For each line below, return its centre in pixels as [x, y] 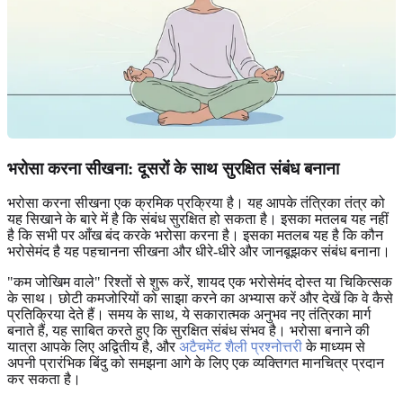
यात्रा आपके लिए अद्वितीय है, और [93, 347]
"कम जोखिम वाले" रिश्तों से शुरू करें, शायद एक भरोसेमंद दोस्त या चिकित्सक [200, 282]
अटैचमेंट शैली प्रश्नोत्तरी [241, 347]
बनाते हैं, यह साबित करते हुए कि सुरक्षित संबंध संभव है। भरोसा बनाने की [188, 331]
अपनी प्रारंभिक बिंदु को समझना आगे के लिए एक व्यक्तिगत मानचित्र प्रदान [196, 363]
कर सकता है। [44, 380]
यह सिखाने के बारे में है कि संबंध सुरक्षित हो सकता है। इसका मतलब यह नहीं [198, 219]
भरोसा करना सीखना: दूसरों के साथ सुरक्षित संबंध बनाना [173, 168]
